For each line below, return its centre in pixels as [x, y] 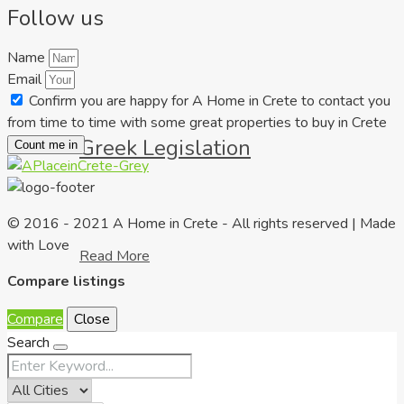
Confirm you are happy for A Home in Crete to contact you [210, 101]
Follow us [55, 18]
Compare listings [66, 282]
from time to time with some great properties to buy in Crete [197, 123]
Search [30, 343]
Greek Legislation [165, 147]
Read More [115, 256]
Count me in [46, 145]
